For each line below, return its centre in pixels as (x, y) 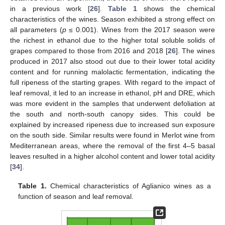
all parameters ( (36, 29)
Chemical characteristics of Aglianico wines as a (129, 186)
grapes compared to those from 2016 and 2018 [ (89, 50)
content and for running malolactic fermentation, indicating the (113, 72)
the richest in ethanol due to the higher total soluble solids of (113, 40)
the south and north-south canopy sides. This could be (113, 114)
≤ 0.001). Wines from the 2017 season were (141, 29)
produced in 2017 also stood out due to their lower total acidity (113, 61)
